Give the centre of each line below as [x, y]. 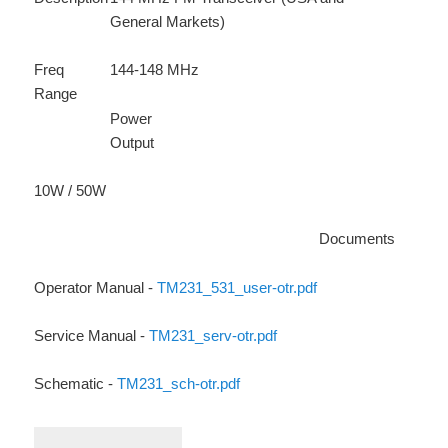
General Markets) [168, 21]
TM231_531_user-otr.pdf [237, 287]
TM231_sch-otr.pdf [179, 384]
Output [132, 142]
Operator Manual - [96, 287]
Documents [356, 239]
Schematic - [76, 384]
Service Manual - [92, 336]
